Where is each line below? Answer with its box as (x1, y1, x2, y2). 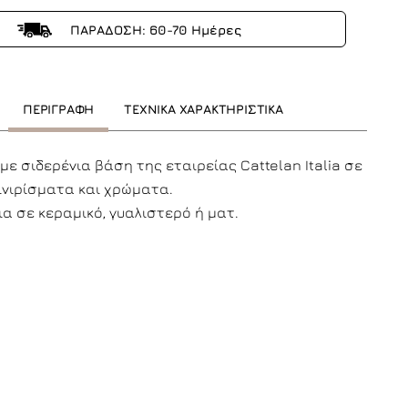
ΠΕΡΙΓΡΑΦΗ (23, 101, 95, 117)
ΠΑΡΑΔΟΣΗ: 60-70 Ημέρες (66, 22, 241, 37)
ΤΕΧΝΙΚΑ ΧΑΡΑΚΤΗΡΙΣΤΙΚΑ (124, 101, 283, 117)
